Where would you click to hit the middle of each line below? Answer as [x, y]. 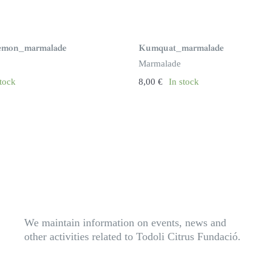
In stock [184, 81]
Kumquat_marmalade [181, 48]
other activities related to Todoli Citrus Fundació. [132, 236]
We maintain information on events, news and [125, 222]
